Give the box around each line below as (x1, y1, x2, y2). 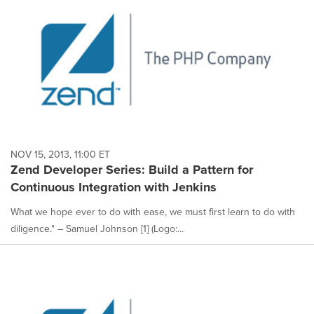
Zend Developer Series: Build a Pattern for (11, 160, 253, 179)
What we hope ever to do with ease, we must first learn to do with (11, 204, 295, 219)
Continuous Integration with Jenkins (11, 177, 217, 196)
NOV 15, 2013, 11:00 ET (11, 146, 110, 161)
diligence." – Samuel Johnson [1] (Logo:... (11, 221, 184, 235)
